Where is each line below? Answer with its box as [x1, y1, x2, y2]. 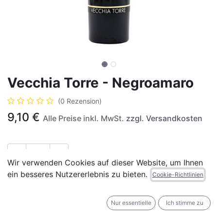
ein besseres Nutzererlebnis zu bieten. [7, 169, 147, 179]
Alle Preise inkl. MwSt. [43, 113, 126, 123]
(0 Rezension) [58, 97, 102, 105]
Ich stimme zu [165, 199, 203, 207]
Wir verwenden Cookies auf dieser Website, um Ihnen [7, 157, 203, 167]
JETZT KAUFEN [132, 170, 191, 180]
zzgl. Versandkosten [126, 113, 202, 123]
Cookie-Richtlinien [152, 171, 203, 179]
